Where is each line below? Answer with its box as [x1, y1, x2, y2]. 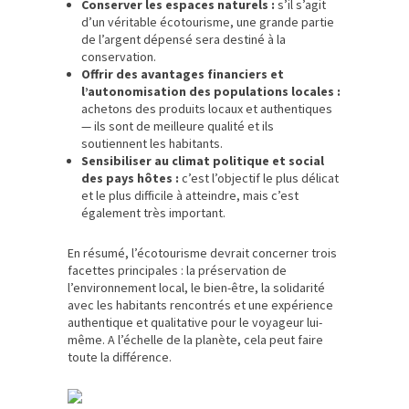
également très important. [81, 204, 225, 221]
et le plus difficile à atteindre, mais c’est [81, 186, 299, 204]
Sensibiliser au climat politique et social [81, 152, 324, 169]
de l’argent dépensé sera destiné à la [81, 30, 286, 47]
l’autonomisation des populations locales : [81, 82, 341, 100]
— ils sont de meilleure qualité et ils [81, 117, 274, 134]
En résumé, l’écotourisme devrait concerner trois [68, 244, 337, 261]
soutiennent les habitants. [81, 134, 223, 152]
